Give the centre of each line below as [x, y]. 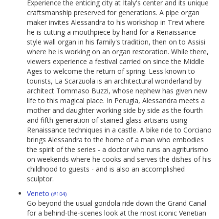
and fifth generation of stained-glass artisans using [107, 120]
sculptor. [40, 179]
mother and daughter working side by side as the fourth [115, 110]
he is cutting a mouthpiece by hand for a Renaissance [111, 32]
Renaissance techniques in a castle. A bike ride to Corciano [119, 130]
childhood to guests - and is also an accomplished [106, 169]
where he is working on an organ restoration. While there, [118, 52]
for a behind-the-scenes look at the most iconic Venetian [117, 213]
